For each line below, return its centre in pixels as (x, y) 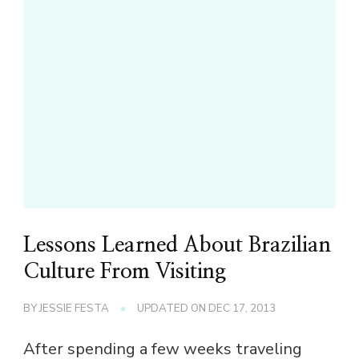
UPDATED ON (173, 309)
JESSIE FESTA (74, 309)
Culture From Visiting (125, 272)
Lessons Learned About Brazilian (177, 246)
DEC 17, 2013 (242, 309)
